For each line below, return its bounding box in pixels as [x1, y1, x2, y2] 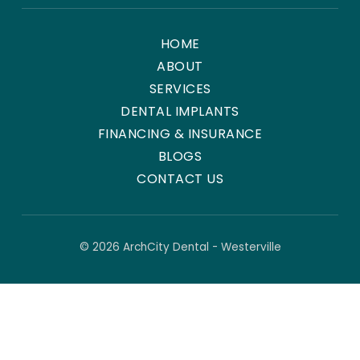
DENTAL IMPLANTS [121, 102, 239, 121]
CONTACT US [137, 170, 223, 189]
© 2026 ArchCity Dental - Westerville [79, 239, 281, 256]
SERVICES [149, 80, 211, 99]
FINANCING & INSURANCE [97, 125, 263, 144]
